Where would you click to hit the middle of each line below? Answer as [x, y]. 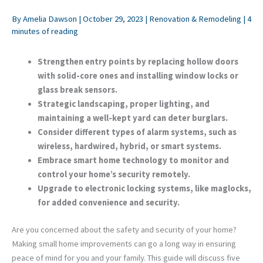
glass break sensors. [77, 90]
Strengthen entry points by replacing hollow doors [138, 61]
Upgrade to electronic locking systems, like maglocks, [144, 188]
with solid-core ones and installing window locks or [138, 75]
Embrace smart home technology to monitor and [133, 160]
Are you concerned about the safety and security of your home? [124, 229]
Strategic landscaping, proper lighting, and [123, 104]
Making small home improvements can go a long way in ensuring [124, 243]
